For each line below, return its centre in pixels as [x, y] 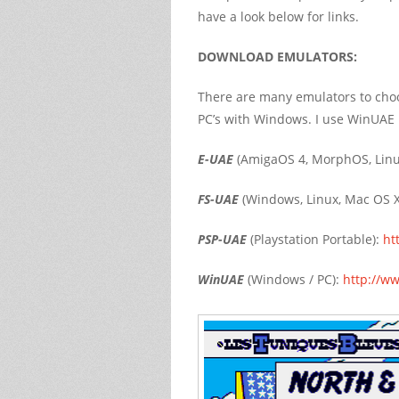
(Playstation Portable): [315, 239]
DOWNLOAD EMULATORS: [277, 56]
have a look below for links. [278, 16]
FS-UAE [218, 199]
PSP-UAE [222, 239]
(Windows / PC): [293, 279]
